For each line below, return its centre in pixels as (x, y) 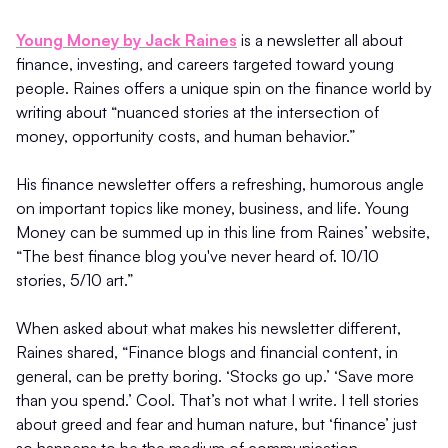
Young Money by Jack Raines (126, 40)
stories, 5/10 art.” (74, 280)
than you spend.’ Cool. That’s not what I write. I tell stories (217, 400)
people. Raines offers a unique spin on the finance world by (224, 88)
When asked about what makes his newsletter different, (208, 328)
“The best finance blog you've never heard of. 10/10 (197, 256)
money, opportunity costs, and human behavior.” (185, 136)
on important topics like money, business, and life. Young (212, 208)
